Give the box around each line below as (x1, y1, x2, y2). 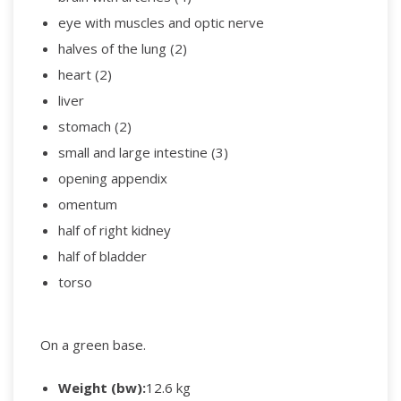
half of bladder (57, 246, 147, 265)
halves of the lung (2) (57, 38, 187, 57)
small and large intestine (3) (57, 142, 228, 161)
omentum (57, 194, 117, 213)
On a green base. (40, 336, 149, 354)
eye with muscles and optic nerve (57, 13, 264, 31)
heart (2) (57, 64, 112, 83)
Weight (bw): (57, 379, 146, 397)
